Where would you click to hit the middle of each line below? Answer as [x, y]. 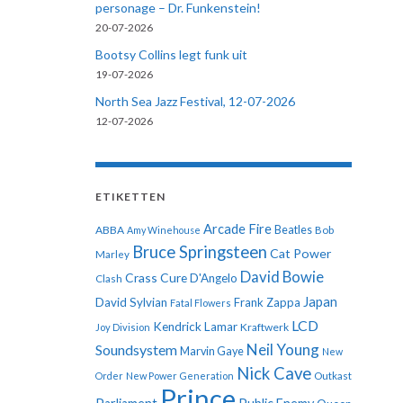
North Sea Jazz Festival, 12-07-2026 [195, 101]
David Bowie [282, 277]
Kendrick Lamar [195, 327]
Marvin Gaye [212, 351]
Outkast [333, 376]
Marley [112, 254]
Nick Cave [274, 373]
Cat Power [300, 253]
